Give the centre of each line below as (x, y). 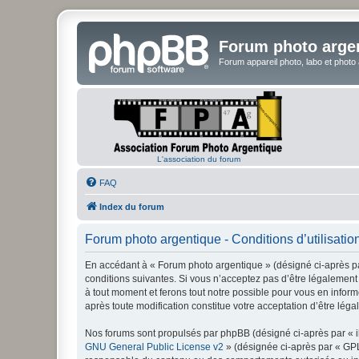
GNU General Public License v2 (154, 347)
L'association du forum (198, 159)
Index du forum (132, 206)
